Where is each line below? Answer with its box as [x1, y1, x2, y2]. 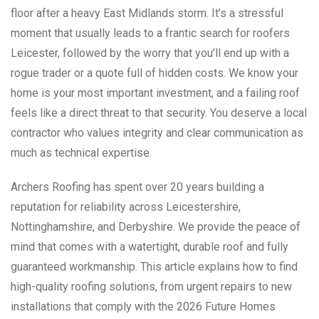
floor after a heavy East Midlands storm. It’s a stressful [11, 6, 283, 20]
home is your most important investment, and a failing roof [11, 85, 300, 100]
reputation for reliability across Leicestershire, [11, 199, 241, 214]
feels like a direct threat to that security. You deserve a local [11, 105, 307, 120]
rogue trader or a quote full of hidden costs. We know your [11, 66, 298, 80]
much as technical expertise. [11, 145, 152, 159]
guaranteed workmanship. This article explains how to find [11, 259, 298, 273]
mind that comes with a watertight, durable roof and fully [11, 239, 288, 253]
